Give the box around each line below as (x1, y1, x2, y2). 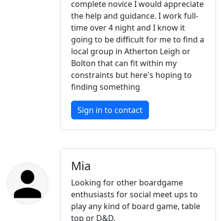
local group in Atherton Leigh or (71, 46, 190, 57)
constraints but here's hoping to (71, 70, 192, 81)
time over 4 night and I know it (71, 22, 185, 34)
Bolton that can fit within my (71, 58, 177, 69)
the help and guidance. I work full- (71, 10, 198, 22)
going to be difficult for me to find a (71, 34, 204, 45)
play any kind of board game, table (71, 201, 200, 212)
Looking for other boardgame (71, 177, 183, 188)
